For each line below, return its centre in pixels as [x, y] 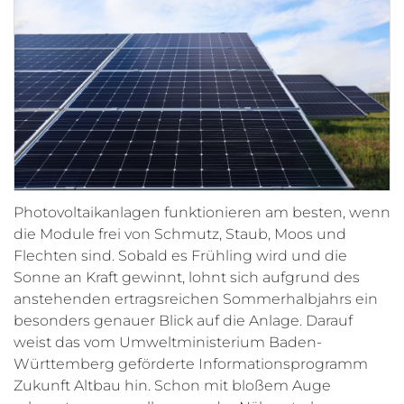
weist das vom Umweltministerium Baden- [168, 343]
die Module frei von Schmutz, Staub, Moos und [180, 234]
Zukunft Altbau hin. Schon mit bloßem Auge [172, 386]
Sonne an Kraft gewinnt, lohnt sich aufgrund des [187, 278]
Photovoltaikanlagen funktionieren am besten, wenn [202, 213]
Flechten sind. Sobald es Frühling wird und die [180, 256]
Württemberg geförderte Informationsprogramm [191, 364]
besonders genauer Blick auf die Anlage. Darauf [183, 321]
